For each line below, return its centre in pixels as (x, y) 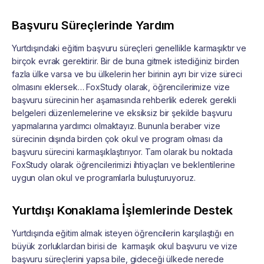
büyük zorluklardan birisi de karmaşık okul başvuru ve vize (125, 246)
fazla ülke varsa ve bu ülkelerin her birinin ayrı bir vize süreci (127, 74)
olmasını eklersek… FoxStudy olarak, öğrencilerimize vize (121, 87)
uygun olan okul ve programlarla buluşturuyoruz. (104, 177)
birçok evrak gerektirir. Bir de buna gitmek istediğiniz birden (126, 61)
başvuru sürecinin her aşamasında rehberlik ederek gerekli (124, 100)
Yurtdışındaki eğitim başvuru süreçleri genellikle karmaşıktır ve (129, 48)
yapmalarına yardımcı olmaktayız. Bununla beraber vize (116, 126)
